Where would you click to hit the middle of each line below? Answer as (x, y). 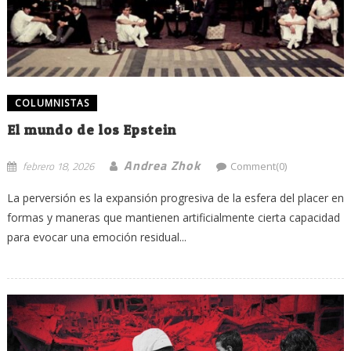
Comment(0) (258, 166)
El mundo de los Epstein (91, 129)
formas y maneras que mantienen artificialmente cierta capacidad (173, 217)
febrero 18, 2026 (58, 166)
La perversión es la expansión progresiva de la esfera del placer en (175, 197)
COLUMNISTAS (52, 103)
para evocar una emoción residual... (96, 237)
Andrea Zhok (162, 165)
